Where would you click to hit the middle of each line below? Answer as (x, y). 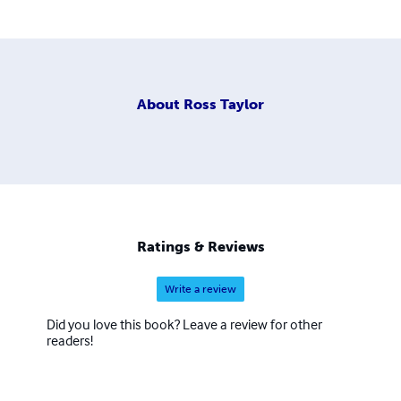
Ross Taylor (224, 104)
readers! (70, 341)
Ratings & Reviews (200, 247)
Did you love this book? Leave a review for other (184, 324)
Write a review (200, 290)
